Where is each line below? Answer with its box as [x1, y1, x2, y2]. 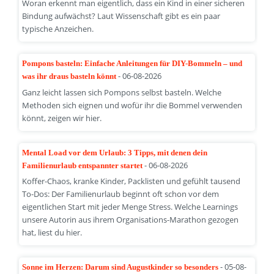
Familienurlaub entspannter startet [21, 160, 144, 170]
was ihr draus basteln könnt [21, 71, 118, 81]
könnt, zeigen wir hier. [21, 112, 102, 124]
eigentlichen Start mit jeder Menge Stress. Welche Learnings [21, 201, 238, 213]
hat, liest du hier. [21, 227, 82, 239]
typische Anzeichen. [21, 23, 94, 34]
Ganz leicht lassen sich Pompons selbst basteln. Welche [21, 86, 221, 98]
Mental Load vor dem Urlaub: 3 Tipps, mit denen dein [21, 147, 207, 157]
